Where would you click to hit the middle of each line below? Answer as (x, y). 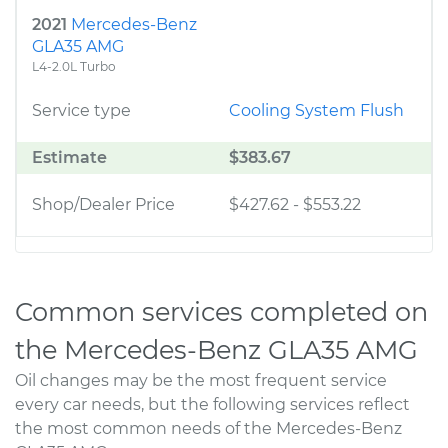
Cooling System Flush (316, 110)
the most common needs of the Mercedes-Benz (208, 428)
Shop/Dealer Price (103, 204)
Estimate (69, 157)
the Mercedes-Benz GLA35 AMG (216, 349)
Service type (81, 110)
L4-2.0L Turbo (74, 66)
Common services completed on (221, 311)
